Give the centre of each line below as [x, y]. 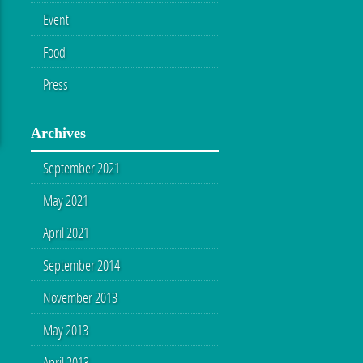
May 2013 [66, 330]
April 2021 [66, 233]
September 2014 [81, 265]
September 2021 [81, 168]
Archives [58, 133]
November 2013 [80, 297]
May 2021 [66, 200]
